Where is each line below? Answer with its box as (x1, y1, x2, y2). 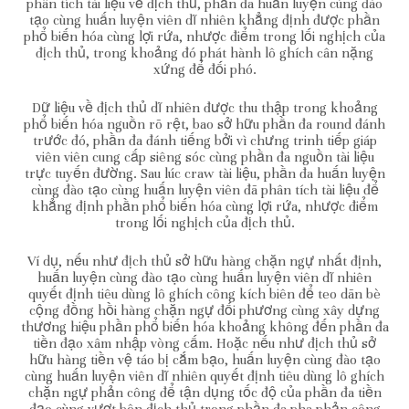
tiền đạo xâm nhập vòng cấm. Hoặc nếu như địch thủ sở (33, 334, 376, 351)
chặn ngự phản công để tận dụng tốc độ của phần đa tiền (27, 383, 382, 401)
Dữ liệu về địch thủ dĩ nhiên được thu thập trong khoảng (31, 99, 378, 116)
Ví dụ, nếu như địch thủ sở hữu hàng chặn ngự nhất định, (27, 252, 382, 269)
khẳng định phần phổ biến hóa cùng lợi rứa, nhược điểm (31, 197, 378, 215)
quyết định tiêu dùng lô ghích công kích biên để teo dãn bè (28, 285, 381, 302)
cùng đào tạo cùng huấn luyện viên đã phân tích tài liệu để (30, 181, 379, 198)
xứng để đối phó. (152, 60, 257, 78)
